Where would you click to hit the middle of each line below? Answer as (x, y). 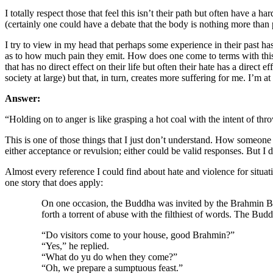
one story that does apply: (54, 182)
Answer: (23, 98)
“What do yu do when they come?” (109, 257)
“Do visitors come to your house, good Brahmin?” (138, 235)
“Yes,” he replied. (75, 246)
